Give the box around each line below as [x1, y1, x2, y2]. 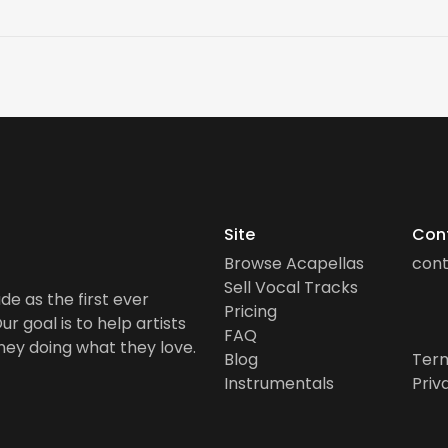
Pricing [224, 300, 277, 324]
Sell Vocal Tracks [224, 276, 358, 300]
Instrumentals [224, 372, 334, 396]
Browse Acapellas [224, 252, 364, 276]
